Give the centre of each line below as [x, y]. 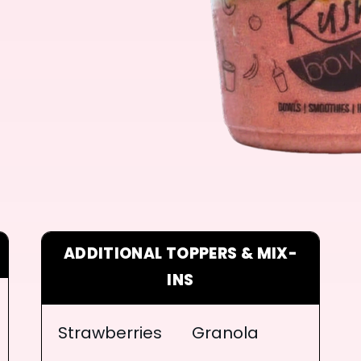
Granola [225, 334]
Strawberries [110, 334]
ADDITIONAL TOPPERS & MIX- [180, 255]
